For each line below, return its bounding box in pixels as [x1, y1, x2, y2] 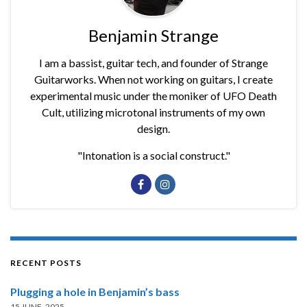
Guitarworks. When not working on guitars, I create [34, 73, 273, 86]
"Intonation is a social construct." [77, 149, 230, 162]
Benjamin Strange [88, 25, 219, 46]
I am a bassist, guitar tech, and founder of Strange [39, 56, 268, 70]
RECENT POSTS [10, 258, 82, 269]
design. [137, 122, 170, 136]
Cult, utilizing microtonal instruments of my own [42, 106, 265, 119]
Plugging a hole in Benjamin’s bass [10, 285, 180, 299]
